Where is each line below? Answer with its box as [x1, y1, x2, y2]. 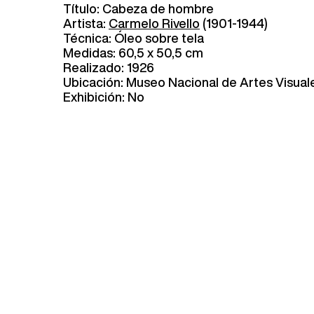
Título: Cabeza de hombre [63, 1, 214, 15]
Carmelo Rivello [109, 16, 200, 29]
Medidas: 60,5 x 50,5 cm [63, 46, 203, 59]
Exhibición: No [63, 90, 144, 103]
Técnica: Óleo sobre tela [63, 31, 204, 44]
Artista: [63, 16, 109, 29]
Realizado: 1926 [63, 60, 154, 74]
